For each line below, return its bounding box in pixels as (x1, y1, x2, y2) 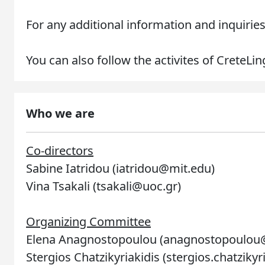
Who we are (26, 105, 95, 121)
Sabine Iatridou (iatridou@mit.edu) (26, 160, 215, 176)
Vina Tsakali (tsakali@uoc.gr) (26, 178, 181, 194)
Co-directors (26, 143, 93, 159)
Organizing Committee (26, 214, 151, 230)
